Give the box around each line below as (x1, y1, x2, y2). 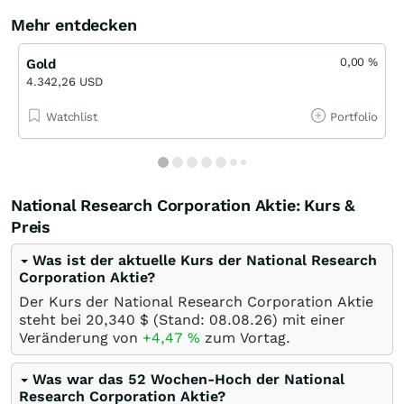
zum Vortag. (200, 328, 290, 346)
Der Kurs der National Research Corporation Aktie (19, 292, 373, 310)
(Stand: (149, 310, 209, 328)
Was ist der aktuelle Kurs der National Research (32, 251, 377, 269)
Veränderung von (19, 328, 142, 346)
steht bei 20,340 (19, 310, 135, 328)
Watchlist (46, 109, 97, 124)
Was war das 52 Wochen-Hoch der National (32, 370, 344, 388)
